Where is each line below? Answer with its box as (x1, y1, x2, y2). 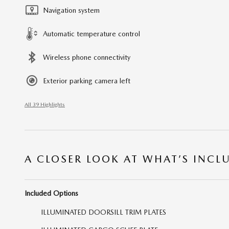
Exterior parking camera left (43, 76, 130, 85)
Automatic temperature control (43, 29, 140, 38)
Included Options (25, 189, 78, 197)
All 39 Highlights (25, 101, 65, 108)
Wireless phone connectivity (43, 53, 130, 61)
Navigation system (43, 6, 100, 14)
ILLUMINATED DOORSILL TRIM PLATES (41, 208, 166, 216)
